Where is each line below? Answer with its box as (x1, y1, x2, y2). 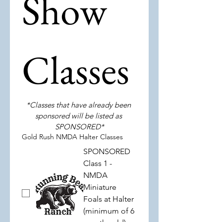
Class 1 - (83, 159, 112, 168)
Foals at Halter (83, 194, 134, 204)
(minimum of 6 (83, 206, 134, 216)
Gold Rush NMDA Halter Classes (22, 132, 123, 141)
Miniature (83, 182, 116, 192)
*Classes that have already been (26, 100, 131, 110)
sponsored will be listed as (35, 111, 122, 120)
